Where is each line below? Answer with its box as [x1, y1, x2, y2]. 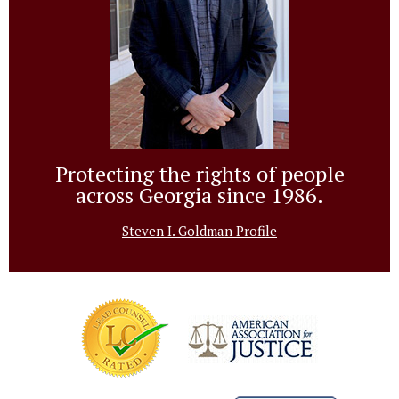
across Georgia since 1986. [76, 181, 323, 209]
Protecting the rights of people [54, 159, 345, 188]
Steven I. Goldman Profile [122, 222, 277, 240]
